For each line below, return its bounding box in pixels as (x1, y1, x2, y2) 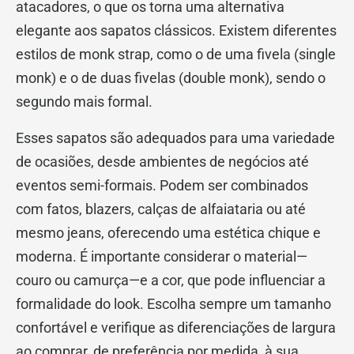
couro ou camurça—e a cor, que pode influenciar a (16, 272, 326, 288)
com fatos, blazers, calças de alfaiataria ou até (16, 201, 306, 217)
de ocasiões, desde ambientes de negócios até (16, 153, 309, 170)
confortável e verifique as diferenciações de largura (16, 319, 336, 336)
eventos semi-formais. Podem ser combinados (16, 177, 308, 194)
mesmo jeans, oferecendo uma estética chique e (16, 224, 321, 241)
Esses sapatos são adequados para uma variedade (16, 130, 335, 146)
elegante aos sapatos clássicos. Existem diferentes (16, 22, 337, 39)
